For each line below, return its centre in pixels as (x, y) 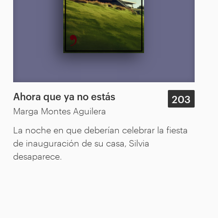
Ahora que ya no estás (64, 96)
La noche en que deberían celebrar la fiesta (100, 129)
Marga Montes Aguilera (59, 110)
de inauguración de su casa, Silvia (81, 142)
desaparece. (37, 155)
